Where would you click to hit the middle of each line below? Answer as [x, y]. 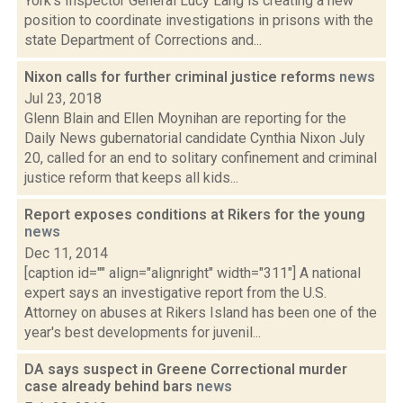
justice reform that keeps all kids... [131, 178]
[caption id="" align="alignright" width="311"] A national [193, 273]
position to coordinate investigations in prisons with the [199, 20]
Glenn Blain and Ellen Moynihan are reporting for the [185, 118]
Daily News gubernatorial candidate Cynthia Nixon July [195, 138]
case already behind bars [110, 386]
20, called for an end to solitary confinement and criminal [201, 158]
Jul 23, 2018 [63, 99]
